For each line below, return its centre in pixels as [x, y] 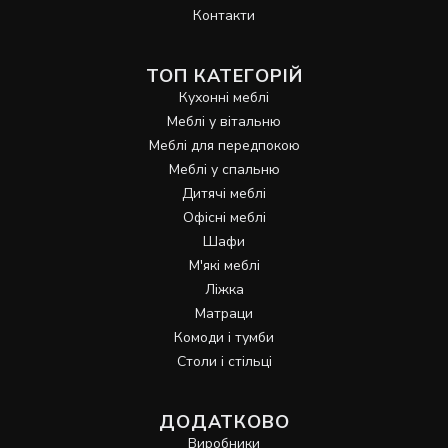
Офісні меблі [224, 218]
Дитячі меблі [224, 194]
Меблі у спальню [224, 170]
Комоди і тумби [224, 338]
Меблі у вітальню [224, 122]
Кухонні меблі [224, 98]
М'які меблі [224, 266]
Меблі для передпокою [224, 146]
